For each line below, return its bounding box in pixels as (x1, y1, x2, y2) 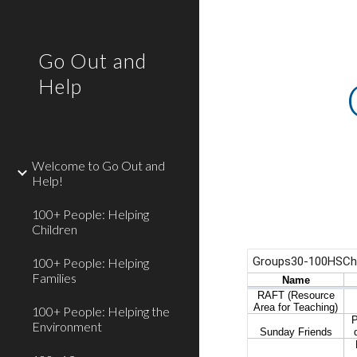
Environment (32, 319, 102, 334)
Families (32, 270, 76, 285)
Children (32, 222, 77, 237)
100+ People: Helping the (32, 304, 170, 319)
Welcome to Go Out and (32, 158, 165, 173)
